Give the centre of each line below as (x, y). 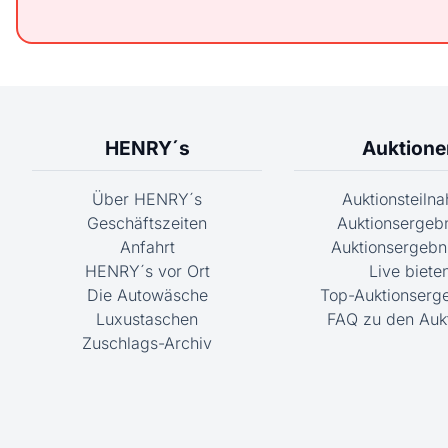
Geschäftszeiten (147, 222)
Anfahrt (147, 246)
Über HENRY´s (147, 198)
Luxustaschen (147, 318)
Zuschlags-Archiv (147, 342)
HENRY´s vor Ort (147, 270)
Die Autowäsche (147, 294)
